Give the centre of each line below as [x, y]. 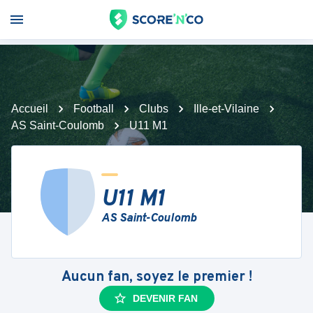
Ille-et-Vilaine [226, 109]
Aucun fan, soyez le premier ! [156, 277]
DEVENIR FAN [165, 298]
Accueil [30, 109]
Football [94, 109]
